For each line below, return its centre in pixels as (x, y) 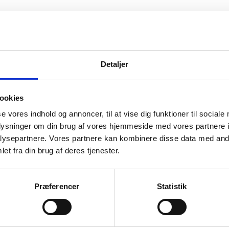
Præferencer (57, 187)
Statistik (172, 187)
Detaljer (114, 64)
